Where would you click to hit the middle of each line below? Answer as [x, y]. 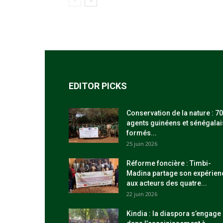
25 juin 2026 [142, 144]
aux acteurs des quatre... [167, 183]
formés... [142, 133]
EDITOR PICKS [98, 86]
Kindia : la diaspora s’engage [174, 214]
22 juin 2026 [142, 194]
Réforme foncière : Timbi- [169, 163]
